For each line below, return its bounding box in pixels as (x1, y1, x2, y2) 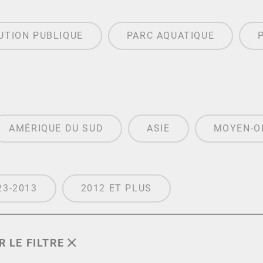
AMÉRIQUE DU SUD (9, 123, 104, 134)
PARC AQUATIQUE (126, 30, 215, 42)
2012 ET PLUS (80, 183, 152, 194)
